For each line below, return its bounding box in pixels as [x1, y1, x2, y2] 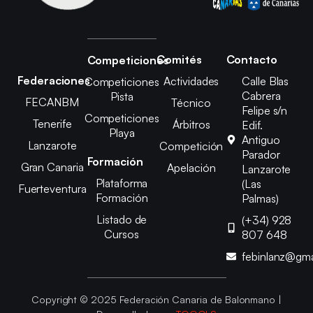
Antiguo [242, 132, 280, 147]
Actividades [163, 73, 219, 88]
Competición [159, 138, 224, 153]
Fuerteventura [17, 181, 87, 196]
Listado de [96, 212, 147, 226]
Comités [156, 52, 202, 66]
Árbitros [173, 117, 210, 131]
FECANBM [25, 94, 80, 109]
